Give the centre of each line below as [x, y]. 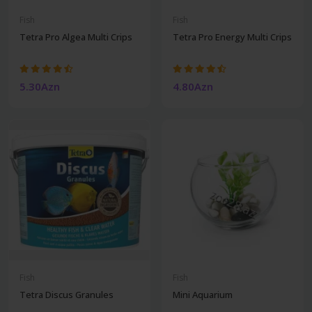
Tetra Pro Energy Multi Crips [232, 37]
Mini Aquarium [203, 294]
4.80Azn [193, 86]
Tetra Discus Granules [67, 294]
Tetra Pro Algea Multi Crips [76, 37]
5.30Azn [40, 86]
